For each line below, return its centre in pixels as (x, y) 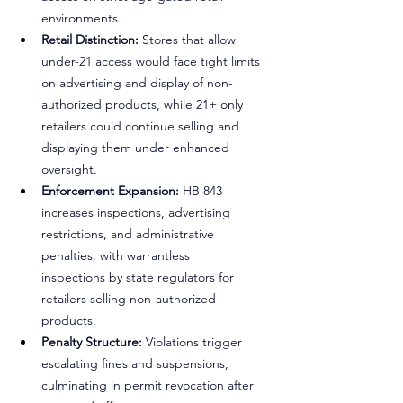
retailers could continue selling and (142, 126)
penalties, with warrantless (117, 255)
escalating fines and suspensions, (137, 363)
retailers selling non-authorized (130, 299)
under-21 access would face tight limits (152, 61)
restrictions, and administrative (130, 234)
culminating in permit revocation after (149, 385)
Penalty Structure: (92, 342)
